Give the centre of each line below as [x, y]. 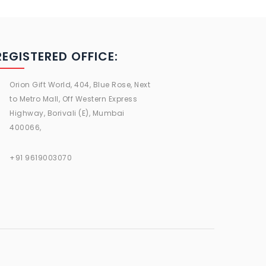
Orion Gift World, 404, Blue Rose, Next [80, 84]
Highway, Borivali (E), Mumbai [67, 113]
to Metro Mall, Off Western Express [73, 99]
